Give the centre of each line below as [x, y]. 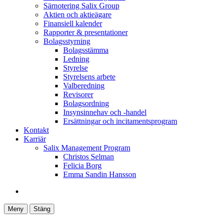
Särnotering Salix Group [81, 5]
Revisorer [78, 94]
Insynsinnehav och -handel [105, 112]
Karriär [35, 139]
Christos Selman [89, 156]
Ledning [76, 59]
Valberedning [84, 85]
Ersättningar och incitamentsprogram [120, 121]
